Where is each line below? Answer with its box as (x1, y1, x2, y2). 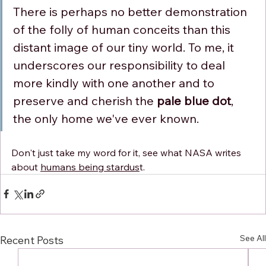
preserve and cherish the (13, 93, 157, 108)
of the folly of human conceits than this (13, 21, 233, 37)
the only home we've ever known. (13, 110, 199, 126)
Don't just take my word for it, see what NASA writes (11, 146, 243, 159)
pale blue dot (157, 93, 231, 108)
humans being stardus (40, 160, 140, 173)
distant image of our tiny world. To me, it (13, 39, 237, 55)
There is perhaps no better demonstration (13, 4, 250, 19)
